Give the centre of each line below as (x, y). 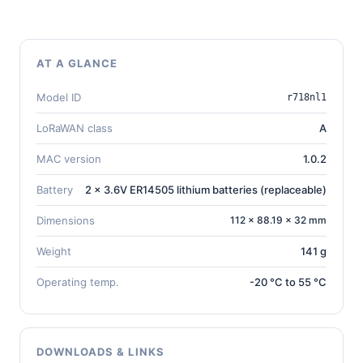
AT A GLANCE (77, 63)
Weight (54, 251)
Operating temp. (78, 282)
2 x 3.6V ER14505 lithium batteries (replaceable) (206, 189)
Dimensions (66, 220)
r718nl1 (307, 97)
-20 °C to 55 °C (288, 282)
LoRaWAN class (75, 128)
